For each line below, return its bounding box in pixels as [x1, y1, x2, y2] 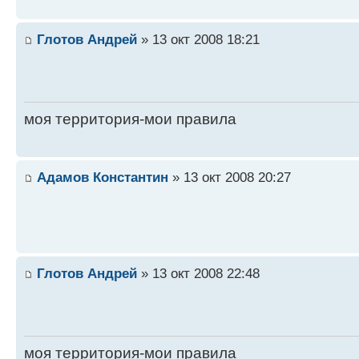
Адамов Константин [37, 169, 168, 186]
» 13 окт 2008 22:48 [137, 265, 260, 282]
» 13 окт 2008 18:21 [137, 31, 260, 48]
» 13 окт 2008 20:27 [168, 169, 291, 186]
